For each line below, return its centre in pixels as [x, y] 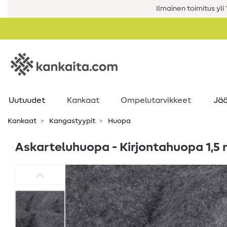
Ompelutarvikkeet [156, 100]
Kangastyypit [71, 121]
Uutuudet [27, 100]
